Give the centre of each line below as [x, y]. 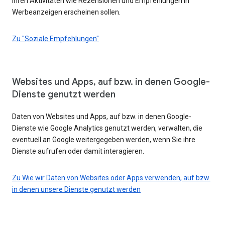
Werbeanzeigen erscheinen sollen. [66, 12]
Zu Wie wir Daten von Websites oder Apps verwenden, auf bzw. [111, 178]
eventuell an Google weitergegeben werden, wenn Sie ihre [104, 139]
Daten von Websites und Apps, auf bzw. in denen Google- [102, 116]
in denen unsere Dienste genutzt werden [76, 189]
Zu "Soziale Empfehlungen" [55, 38]
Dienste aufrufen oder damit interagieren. [78, 151]
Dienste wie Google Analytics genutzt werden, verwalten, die [107, 128]
